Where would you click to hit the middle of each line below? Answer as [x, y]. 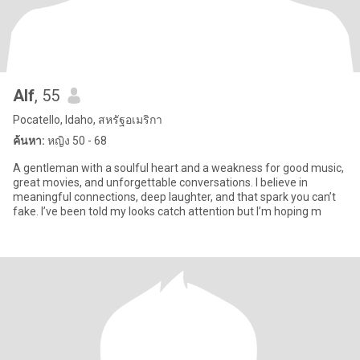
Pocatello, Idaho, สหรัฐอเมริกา [88, 120]
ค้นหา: [29, 141]
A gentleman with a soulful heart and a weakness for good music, [178, 168]
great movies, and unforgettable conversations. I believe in [160, 182]
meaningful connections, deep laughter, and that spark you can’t [174, 197]
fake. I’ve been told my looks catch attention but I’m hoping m [167, 211]
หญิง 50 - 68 [76, 141]
